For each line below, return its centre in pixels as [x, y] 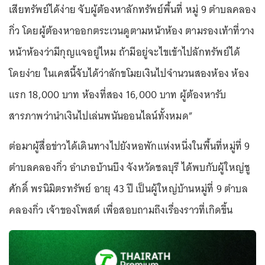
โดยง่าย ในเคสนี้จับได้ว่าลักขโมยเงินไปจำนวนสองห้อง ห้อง [129, 73]
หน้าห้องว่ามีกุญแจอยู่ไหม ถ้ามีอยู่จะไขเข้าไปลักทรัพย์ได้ [125, 52]
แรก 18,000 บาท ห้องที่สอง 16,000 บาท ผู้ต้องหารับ [118, 95]
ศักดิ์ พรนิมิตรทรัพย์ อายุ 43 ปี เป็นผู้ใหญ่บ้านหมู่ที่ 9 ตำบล [128, 189]
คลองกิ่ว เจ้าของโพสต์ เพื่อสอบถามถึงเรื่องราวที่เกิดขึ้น [121, 210]
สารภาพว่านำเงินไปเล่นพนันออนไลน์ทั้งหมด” [101, 116]
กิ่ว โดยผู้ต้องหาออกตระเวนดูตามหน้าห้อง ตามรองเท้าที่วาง [132, 31]
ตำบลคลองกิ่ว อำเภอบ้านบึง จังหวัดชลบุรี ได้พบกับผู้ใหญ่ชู [130, 167]
